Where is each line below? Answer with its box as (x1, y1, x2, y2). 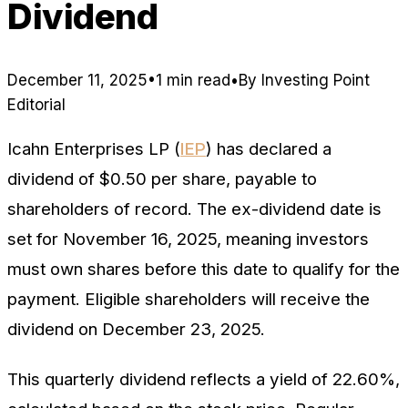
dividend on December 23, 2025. (7, 319, 265, 341)
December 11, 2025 (7, 70, 148, 89)
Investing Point (261, 70, 370, 89)
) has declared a (206, 138, 331, 160)
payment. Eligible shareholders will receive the (7, 289, 370, 311)
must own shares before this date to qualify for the (7, 259, 400, 280)
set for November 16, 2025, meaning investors (7, 229, 369, 250)
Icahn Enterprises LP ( (7, 138, 180, 160)
